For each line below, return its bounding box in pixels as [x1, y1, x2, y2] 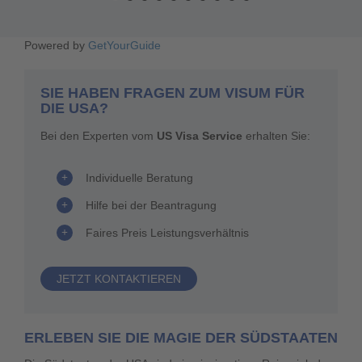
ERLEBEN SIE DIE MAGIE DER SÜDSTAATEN [24, 330, 338, 346]
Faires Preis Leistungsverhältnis [86, 226, 249, 239]
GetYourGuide [88, 39, 161, 52]
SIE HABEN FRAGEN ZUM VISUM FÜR [40, 85, 305, 101]
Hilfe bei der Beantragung [86, 199, 217, 212]
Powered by [24, 39, 88, 52]
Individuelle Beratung [86, 171, 193, 184]
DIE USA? [40, 100, 108, 116]
